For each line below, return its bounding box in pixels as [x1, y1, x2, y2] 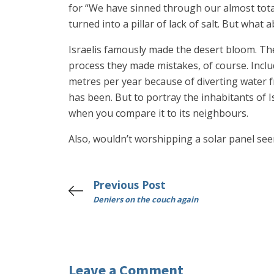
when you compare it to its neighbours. [68, 106, 248, 120]
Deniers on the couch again [93, 194, 198, 205]
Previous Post [93, 177, 166, 192]
